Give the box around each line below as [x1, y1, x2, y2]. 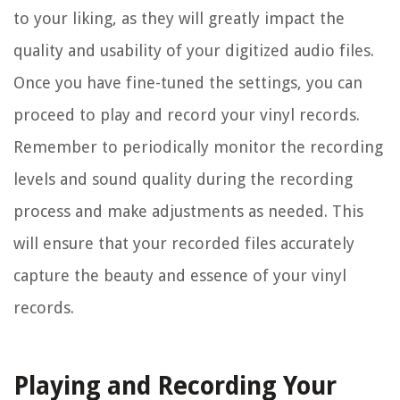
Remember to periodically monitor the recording [13, 137, 383, 157]
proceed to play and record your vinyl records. [13, 105, 360, 125]
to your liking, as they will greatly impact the [13, 9, 345, 29]
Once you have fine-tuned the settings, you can [13, 73, 362, 93]
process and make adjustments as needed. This [13, 202, 363, 221]
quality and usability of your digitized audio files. [13, 41, 374, 61]
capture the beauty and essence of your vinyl [13, 266, 346, 286]
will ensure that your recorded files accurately [13, 234, 354, 254]
